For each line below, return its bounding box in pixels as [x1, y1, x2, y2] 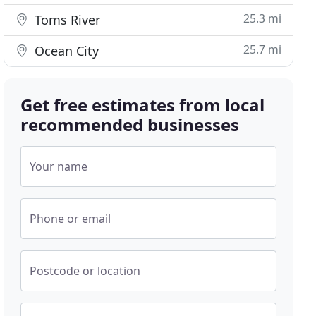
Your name [30, 159, 88, 174]
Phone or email [30, 211, 111, 226]
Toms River [31, 11, 101, 28]
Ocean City [31, 42, 99, 59]
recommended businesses [20, 113, 240, 136]
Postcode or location [30, 263, 141, 279]
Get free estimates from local [20, 93, 265, 116]
